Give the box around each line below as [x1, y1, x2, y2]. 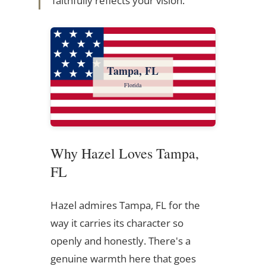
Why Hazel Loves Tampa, [50, 144, 199, 163]
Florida [124, 80, 142, 89]
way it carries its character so [50, 216, 183, 230]
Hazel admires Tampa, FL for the [50, 198, 200, 213]
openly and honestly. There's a [50, 234, 191, 248]
